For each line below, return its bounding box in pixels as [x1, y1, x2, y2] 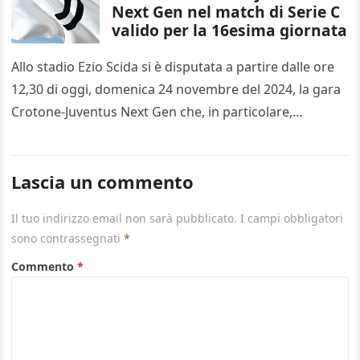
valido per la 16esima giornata [112, 19, 348, 41]
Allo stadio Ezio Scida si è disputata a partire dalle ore [11, 58, 335, 76]
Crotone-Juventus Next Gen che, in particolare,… [11, 103, 304, 121]
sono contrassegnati [11, 231, 125, 246]
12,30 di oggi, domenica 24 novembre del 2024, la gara [11, 80, 342, 98]
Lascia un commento [11, 170, 194, 194]
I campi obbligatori [240, 211, 344, 226]
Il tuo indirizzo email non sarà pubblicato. [11, 211, 238, 226]
